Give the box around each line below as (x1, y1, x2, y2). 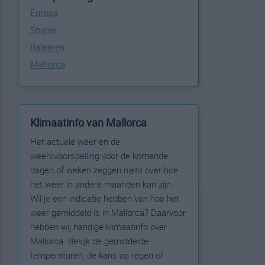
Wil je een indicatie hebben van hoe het (30, 192, 179, 204)
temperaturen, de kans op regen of (30, 249, 163, 261)
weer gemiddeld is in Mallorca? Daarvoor (30, 206, 186, 218)
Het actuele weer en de (30, 135, 120, 147)
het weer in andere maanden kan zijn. (30, 178, 173, 190)
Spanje (30, 24, 57, 35)
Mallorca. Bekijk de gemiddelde (30, 235, 148, 247)
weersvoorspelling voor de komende (30, 150, 168, 161)
